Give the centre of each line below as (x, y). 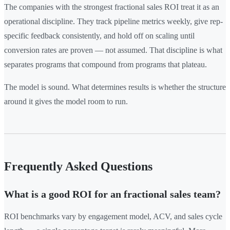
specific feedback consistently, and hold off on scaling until (99, 36)
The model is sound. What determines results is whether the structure (115, 87)
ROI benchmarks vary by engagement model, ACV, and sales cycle (113, 217)
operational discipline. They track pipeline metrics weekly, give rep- (113, 22)
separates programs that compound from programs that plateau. (106, 65)
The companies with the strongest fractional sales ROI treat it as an (112, 7)
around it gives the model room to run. (66, 102)
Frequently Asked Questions (78, 167)
